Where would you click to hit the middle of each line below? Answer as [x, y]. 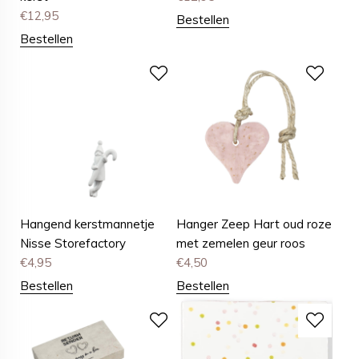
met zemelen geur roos [241, 244]
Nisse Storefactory [73, 244]
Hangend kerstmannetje [87, 224]
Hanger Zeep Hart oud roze [254, 224]
